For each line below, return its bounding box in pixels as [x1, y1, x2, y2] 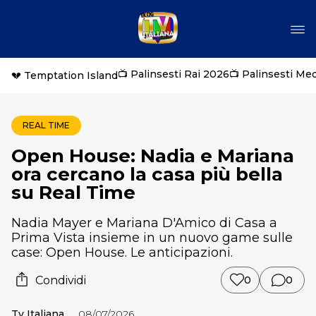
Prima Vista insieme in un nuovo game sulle [11, 230, 293, 245]
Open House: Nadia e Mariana [11, 145, 294, 167]
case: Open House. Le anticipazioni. [11, 245, 233, 260]
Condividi [35, 273, 86, 287]
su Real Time [11, 181, 135, 204]
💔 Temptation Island [11, 69, 118, 82]
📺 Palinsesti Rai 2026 [118, 68, 229, 80]
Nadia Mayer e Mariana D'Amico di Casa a [11, 215, 277, 231]
